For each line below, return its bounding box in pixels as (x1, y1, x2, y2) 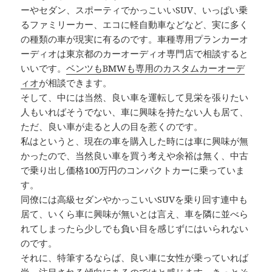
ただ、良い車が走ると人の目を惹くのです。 (21, 120, 203, 133)
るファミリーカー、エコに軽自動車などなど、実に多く (21, 18, 249, 31)
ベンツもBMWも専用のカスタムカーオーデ (66, 62, 245, 75)
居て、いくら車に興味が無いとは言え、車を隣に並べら (21, 208, 249, 220)
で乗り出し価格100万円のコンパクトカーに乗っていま (21, 164, 245, 177)
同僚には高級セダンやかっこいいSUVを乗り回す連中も (21, 193, 248, 206)
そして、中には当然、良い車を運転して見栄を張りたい (21, 91, 249, 104)
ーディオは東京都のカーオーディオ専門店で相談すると (21, 47, 249, 60)
